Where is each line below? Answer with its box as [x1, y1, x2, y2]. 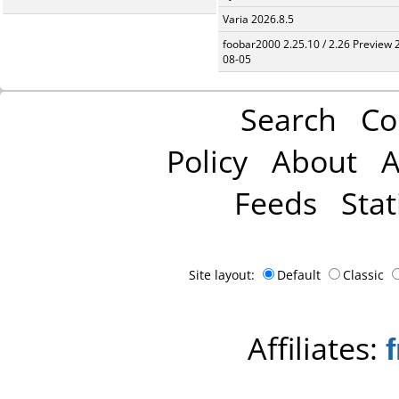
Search [240, 98, 337, 140]
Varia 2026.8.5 [223, 12, 294, 27]
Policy [166, 140, 248, 182]
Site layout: [189, 266, 258, 283]
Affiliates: [247, 327, 386, 369]
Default [277, 266, 324, 283]
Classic [343, 266, 387, 283]
